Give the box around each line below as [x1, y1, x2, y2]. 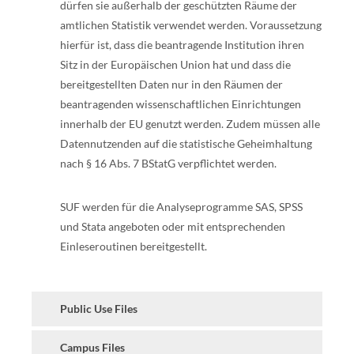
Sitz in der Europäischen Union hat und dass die [60, 58, 291, 71]
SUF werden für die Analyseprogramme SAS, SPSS [60, 200, 303, 213]
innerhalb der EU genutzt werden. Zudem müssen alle [60, 117, 320, 130]
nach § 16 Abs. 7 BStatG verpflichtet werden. [60, 156, 279, 170]
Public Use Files [60, 302, 137, 315]
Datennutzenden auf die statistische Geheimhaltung [60, 137, 312, 150]
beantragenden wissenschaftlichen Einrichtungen [60, 97, 301, 111]
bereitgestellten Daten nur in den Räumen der [60, 77, 283, 91]
